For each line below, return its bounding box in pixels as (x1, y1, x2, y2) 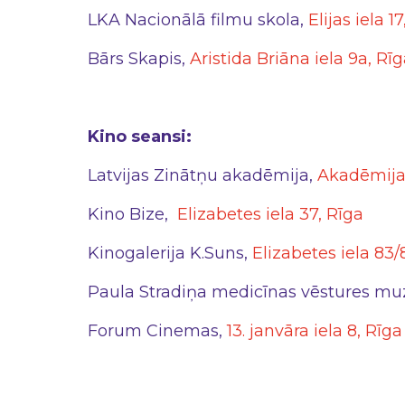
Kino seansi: (88, 127, 192, 146)
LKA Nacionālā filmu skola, (88, 10, 308, 30)
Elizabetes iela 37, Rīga (177, 204, 363, 224)
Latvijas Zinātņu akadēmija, (88, 165, 317, 185)
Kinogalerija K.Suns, (88, 243, 252, 263)
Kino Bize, (88, 204, 177, 224)
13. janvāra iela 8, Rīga (227, 321, 402, 341)
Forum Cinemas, (88, 321, 227, 341)
